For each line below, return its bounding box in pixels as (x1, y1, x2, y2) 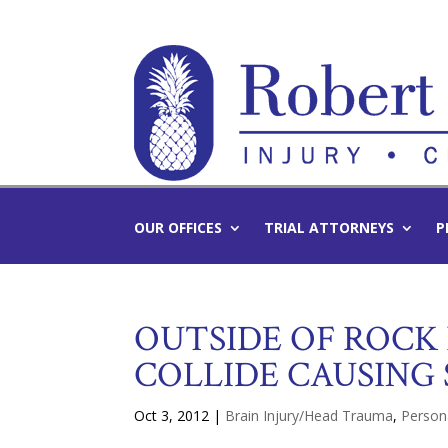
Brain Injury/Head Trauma (225, 406, 394, 425)
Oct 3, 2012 (134, 406, 210, 425)
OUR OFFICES (134, 218, 223, 237)
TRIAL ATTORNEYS (264, 218, 395, 237)
